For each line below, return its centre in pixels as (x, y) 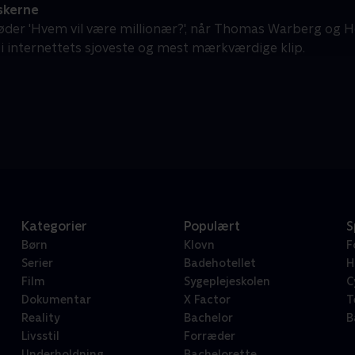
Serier (37, 263)
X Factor (207, 300)
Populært (212, 227)
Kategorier (54, 227)
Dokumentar (56, 300)
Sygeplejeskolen (227, 282)
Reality (40, 318)
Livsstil (40, 336)
